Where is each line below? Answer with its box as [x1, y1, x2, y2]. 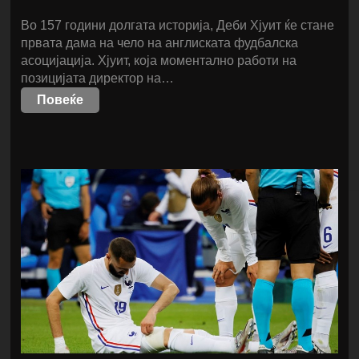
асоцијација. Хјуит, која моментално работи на [21, 54, 297, 67]
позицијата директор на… [21, 71, 175, 85]
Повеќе [37, 93, 84, 107]
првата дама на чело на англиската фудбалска [21, 36, 299, 50]
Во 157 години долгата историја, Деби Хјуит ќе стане [21, 18, 335, 32]
